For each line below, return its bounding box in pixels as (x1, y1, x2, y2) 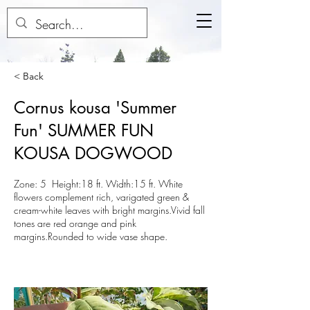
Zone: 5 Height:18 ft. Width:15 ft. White (14, 177, 183, 190)
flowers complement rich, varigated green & (14, 190, 189, 203)
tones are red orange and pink (14, 217, 136, 230)
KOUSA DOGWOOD (14, 143, 172, 164)
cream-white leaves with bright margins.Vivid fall (14, 203, 205, 217)
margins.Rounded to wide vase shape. (14, 230, 167, 243)
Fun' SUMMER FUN (14, 120, 154, 141)
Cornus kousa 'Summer (14, 97, 176, 118)
